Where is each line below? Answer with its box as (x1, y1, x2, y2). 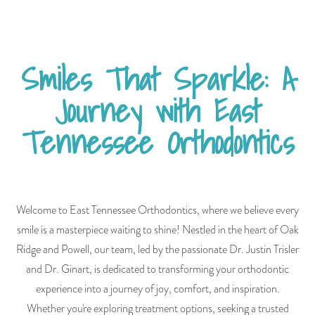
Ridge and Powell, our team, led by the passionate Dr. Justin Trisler (16, 242, 299, 258)
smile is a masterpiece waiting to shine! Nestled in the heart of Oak (16, 222, 299, 238)
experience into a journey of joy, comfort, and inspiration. (35, 281, 280, 297)
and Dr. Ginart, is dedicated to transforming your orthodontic (26, 262, 289, 278)
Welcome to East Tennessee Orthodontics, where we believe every (16, 202, 299, 219)
